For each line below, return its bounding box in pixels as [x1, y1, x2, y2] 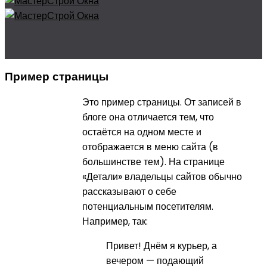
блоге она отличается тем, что [82, 110, 214, 124]
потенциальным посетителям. [82, 199, 213, 213]
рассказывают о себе [82, 184, 176, 198]
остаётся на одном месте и [82, 125, 201, 139]
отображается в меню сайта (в [82, 139, 218, 154]
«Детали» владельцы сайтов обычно [82, 169, 242, 184]
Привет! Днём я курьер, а [105, 238, 217, 253]
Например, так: [82, 214, 148, 228]
